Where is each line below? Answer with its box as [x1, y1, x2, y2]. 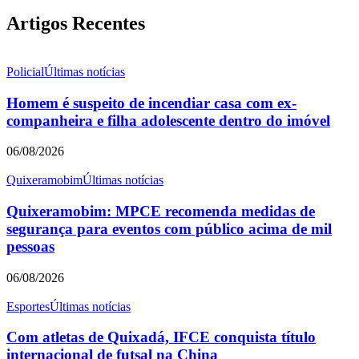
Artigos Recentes [6, 12, 145, 34]
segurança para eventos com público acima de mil [6, 220, 332, 237]
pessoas [6, 237, 54, 255]
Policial [6, 64, 44, 79]
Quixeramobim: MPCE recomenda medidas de [6, 202, 315, 220]
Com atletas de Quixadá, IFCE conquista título [6, 329, 316, 346]
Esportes [6, 299, 50, 313]
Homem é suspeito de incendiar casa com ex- [6, 94, 296, 111]
